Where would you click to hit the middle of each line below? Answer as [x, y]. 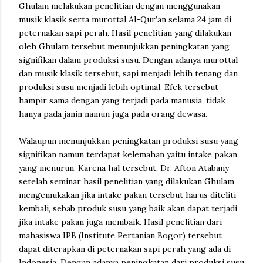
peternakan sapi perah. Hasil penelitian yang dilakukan [125, 33]
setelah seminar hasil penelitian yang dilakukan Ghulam [127, 181]
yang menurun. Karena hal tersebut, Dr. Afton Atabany [124, 168]
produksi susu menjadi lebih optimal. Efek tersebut [119, 87]
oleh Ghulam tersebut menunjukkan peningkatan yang [124, 46]
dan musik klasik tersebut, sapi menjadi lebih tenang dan [128, 73]
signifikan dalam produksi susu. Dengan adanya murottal [128, 60]
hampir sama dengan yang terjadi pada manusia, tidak [122, 100]
